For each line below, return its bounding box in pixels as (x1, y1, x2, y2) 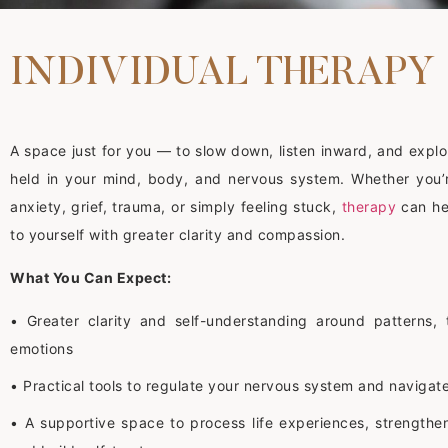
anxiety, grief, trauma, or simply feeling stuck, (10, 197, 342, 215)
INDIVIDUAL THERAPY (10, 54, 435, 95)
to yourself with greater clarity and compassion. (10, 225, 345, 243)
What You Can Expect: (10, 269, 171, 287)
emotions (10, 339, 73, 357)
